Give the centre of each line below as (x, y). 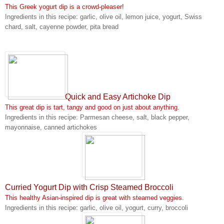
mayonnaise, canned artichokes (51, 127)
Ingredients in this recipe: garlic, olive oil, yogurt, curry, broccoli (96, 208)
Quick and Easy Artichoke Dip (118, 97)
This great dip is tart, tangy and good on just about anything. (92, 107)
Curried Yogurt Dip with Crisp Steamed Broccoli (89, 187)
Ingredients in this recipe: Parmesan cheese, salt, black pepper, (97, 117)
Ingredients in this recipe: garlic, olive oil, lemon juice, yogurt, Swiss (103, 17)
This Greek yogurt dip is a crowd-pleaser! (64, 7)
